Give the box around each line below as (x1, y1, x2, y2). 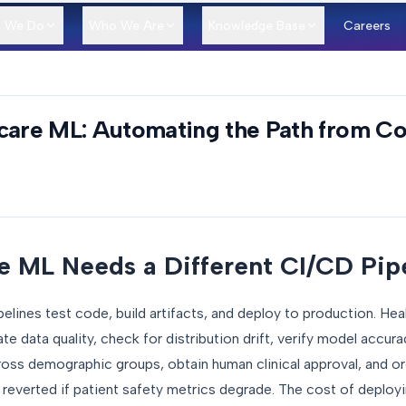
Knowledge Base (208, 17, 305, 34)
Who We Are (89, 17, 164, 34)
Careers (343, 17, 391, 34)
